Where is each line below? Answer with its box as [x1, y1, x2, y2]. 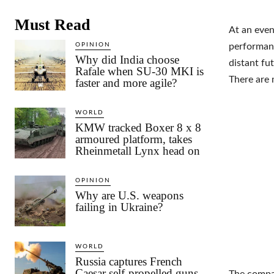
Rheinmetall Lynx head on [75, 144, 201, 158]
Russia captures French [75, 255, 183, 268]
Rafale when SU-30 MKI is [75, 65, 204, 78]
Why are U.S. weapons [75, 189, 184, 202]
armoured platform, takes [75, 133, 193, 146]
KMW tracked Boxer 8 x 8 [75, 121, 202, 135]
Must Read [15, 16, 90, 34]
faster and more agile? [75, 76, 177, 90]
